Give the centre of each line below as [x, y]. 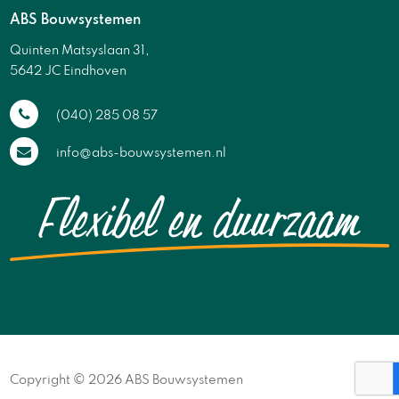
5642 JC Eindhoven [69, 72]
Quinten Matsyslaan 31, [80, 51]
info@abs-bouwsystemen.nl [142, 154]
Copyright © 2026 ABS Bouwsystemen [127, 380]
